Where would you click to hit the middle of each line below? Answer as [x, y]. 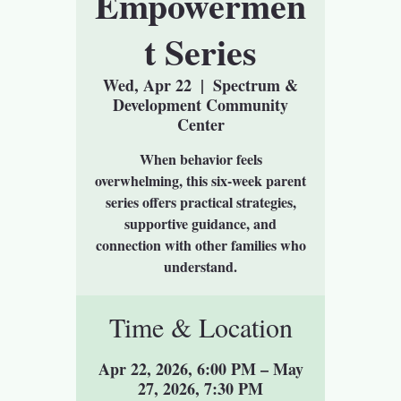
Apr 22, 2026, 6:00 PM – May [200, 368]
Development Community [200, 104]
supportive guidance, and [200, 223]
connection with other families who [200, 244]
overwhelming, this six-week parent [200, 180]
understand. [200, 266]
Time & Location [200, 326]
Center [200, 124]
